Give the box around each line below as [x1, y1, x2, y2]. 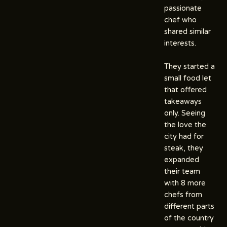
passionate [164, 4, 202, 13]
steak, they [164, 143, 203, 153]
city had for [164, 132, 204, 141]
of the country [164, 213, 214, 222]
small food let [164, 73, 211, 83]
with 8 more [164, 178, 206, 187]
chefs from [164, 190, 202, 199]
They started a [164, 62, 215, 71]
